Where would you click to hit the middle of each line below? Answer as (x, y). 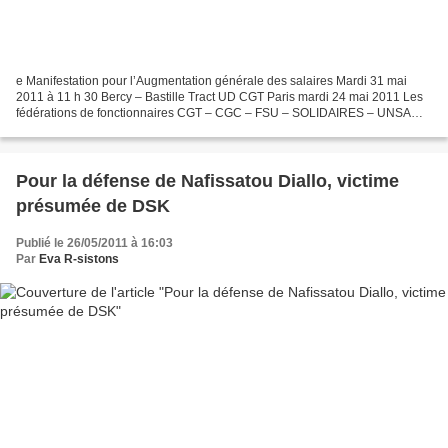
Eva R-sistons (79, 259)
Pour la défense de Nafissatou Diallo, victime (207, 181)
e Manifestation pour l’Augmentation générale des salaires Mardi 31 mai (211, 81)
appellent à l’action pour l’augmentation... (128, 129)
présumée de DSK (93, 206)
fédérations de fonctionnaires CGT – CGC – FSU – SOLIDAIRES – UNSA (213, 113)
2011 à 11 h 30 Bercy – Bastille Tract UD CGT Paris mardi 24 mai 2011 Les (219, 97)
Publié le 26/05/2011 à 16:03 (94, 243)
